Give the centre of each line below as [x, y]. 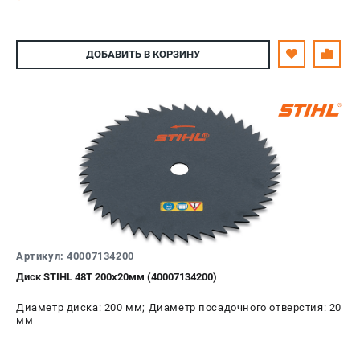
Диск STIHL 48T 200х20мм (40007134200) [117, 276]
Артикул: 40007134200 [75, 256]
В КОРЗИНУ [171, 55]
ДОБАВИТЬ [114, 55]
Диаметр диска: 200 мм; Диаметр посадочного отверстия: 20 [179, 307]
